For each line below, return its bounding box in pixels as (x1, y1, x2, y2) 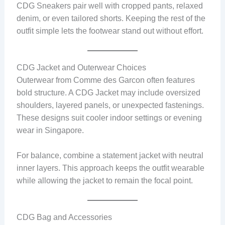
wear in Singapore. (16, 126, 84, 135)
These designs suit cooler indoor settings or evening (16, 113, 202, 122)
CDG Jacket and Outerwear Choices (16, 63, 146, 72)
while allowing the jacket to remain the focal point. (16, 176, 193, 185)
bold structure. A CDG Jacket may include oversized (16, 88, 200, 97)
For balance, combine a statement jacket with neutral (16, 151, 203, 160)
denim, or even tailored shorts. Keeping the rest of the (16, 14, 205, 23)
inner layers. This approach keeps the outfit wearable (16, 164, 204, 173)
